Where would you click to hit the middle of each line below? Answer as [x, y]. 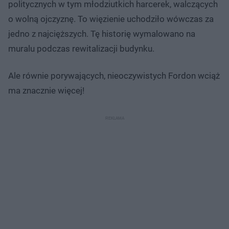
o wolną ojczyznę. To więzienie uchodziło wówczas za [111, 19]
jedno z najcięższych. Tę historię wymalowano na [102, 33]
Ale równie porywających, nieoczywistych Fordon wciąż [114, 75]
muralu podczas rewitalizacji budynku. [81, 48]
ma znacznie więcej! [46, 90]
